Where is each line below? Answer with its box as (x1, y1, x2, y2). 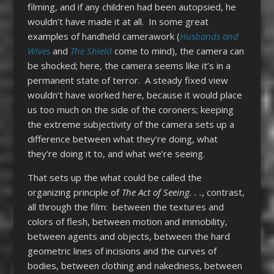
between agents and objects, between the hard (27, 229, 230, 242)
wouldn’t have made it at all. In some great (27, 15, 209, 28)
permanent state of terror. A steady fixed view (27, 73, 228, 86)
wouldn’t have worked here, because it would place (27, 88, 242, 101)
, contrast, (201, 185, 245, 198)
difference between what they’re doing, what (27, 132, 218, 145)
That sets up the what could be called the (27, 171, 202, 183)
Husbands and (179, 29, 239, 42)
